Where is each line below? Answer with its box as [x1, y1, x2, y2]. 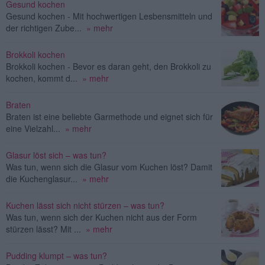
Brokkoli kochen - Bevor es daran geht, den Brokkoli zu [6, 60, 211, 72]
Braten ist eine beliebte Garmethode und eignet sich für [6, 110, 213, 122]
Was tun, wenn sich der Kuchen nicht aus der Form [6, 211, 197, 223]
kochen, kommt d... [6, 72, 77, 84]
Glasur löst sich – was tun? [6, 148, 106, 161]
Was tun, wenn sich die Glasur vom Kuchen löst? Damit [6, 160, 212, 173]
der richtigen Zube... [6, 21, 82, 34]
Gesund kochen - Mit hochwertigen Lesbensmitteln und [6, 9, 212, 22]
